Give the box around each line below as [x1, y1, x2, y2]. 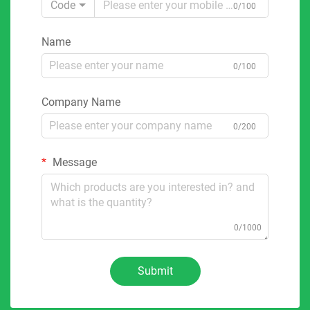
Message [50, 155, 97, 169]
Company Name [42, 95, 120, 109]
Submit [137, 264, 173, 277]
